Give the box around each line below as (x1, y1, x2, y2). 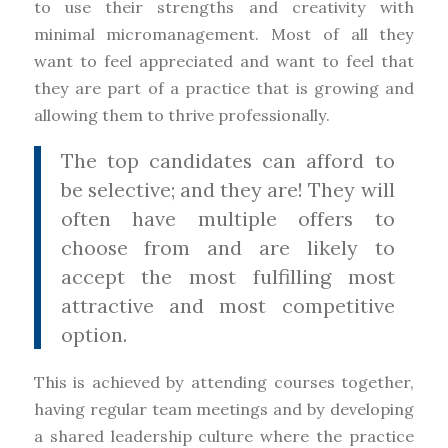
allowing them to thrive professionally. (33, 105, 330, 126)
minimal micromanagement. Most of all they (33, 24, 415, 45)
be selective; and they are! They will (60, 176, 395, 202)
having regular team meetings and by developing (33, 398, 415, 419)
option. (60, 321, 127, 347)
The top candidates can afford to (60, 147, 395, 173)
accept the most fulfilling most (60, 263, 395, 289)
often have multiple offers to (60, 205, 395, 231)
